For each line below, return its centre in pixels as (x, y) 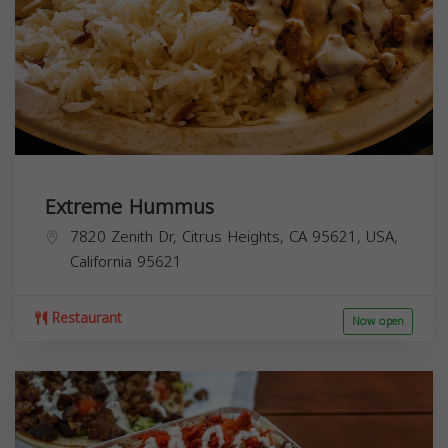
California (101, 261)
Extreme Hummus (129, 206)
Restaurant (84, 318)
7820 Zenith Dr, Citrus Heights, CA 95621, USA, (234, 236)
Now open (378, 321)
